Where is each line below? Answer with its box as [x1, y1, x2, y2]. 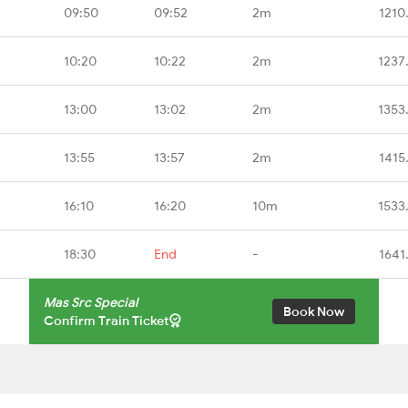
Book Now [283, 302, 344, 320]
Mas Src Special [44, 293, 138, 311]
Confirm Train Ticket [44, 311, 169, 329]
